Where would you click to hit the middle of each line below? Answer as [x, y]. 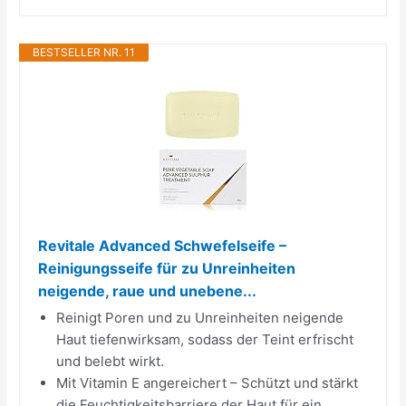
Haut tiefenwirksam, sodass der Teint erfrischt [205, 339]
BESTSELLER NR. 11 [84, 52]
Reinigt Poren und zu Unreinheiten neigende [200, 317]
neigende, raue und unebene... [148, 290]
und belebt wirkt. [111, 361]
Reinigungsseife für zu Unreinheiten [167, 268]
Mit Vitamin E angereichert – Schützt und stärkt [208, 382]
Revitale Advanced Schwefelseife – [163, 245]
